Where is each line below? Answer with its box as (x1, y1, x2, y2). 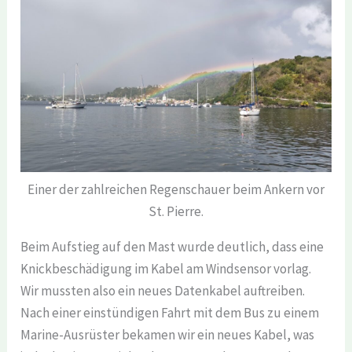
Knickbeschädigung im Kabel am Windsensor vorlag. (20, 260, 312, 278)
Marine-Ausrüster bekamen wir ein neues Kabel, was (20, 326, 315, 344)
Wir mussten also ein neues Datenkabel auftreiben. (20, 282, 306, 300)
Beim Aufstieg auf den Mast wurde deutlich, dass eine (20, 238, 324, 256)
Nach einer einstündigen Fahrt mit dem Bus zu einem (20, 304, 320, 322)
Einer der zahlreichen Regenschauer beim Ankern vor (27, 181, 324, 199)
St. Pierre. (148, 203, 203, 221)
